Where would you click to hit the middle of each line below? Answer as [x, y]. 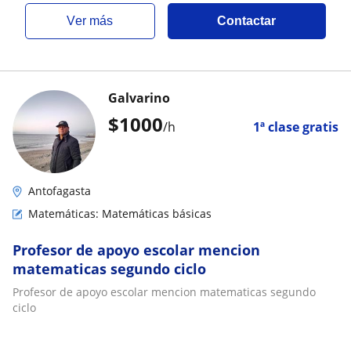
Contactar [247, 21]
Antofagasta [60, 191]
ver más [94, 21]
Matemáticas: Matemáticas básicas [120, 213]
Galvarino [139, 98]
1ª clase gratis [296, 127]
